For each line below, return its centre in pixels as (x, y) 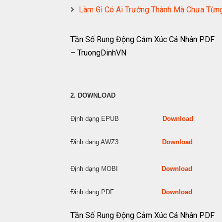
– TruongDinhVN (98, 53)
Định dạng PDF (116, 192)
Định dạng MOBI (116, 169)
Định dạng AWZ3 (116, 142)
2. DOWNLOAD (93, 95)
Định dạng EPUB (116, 119)
